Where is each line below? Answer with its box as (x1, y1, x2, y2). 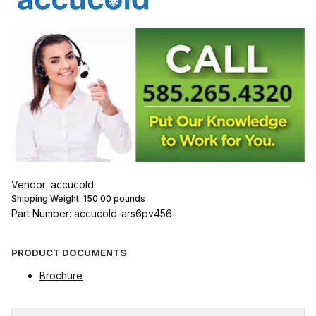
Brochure (39, 269, 83, 281)
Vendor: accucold (11, 178, 94, 191)
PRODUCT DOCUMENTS (11, 246, 127, 258)
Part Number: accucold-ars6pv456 (11, 207, 172, 220)
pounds (111, 193, 145, 205)
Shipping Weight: (11, 193, 83, 205)
